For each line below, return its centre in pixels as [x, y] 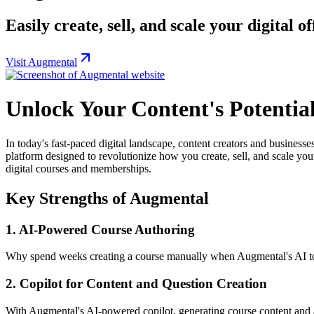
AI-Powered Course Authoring [107, 229]
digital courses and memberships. [78, 168]
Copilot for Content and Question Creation [143, 284]
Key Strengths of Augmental [107, 198]
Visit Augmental [41, 62]
